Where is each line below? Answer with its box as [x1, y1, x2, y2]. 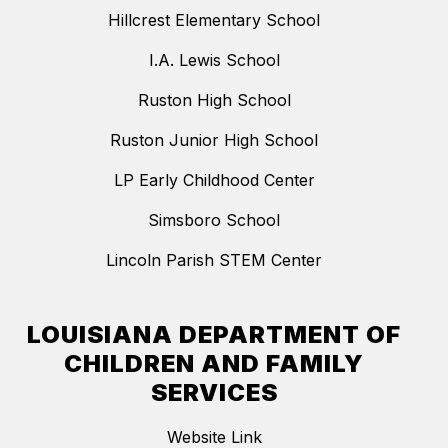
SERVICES [150, 377, 278, 407]
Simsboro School [148, 209, 280, 230]
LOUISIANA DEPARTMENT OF [27, 319, 401, 349]
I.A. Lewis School [148, 49, 280, 70]
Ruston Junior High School [110, 129, 318, 150]
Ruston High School [137, 89, 291, 110]
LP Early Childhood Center [113, 169, 315, 190]
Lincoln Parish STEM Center [106, 249, 322, 270]
